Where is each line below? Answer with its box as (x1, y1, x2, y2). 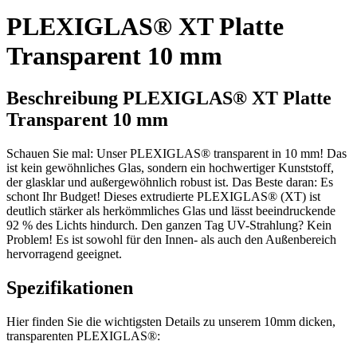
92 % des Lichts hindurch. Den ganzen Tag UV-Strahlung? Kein (6, 218, 331, 232)
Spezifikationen (6, 277, 133, 298)
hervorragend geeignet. (6, 246, 122, 261)
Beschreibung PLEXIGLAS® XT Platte (6, 87, 331, 108)
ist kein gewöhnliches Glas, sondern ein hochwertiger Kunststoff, (6, 160, 334, 175)
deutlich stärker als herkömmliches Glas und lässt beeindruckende (6, 203, 335, 218)
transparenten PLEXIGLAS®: (6, 328, 160, 343)
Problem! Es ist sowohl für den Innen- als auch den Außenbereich (6, 232, 336, 246)
